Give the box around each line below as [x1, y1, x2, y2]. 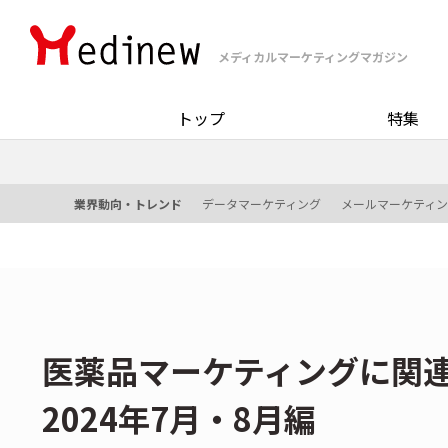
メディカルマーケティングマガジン [218, 48, 408, 65]
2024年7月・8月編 [42, 395, 316, 441]
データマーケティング [202, 194, 321, 212]
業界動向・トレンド [74, 194, 182, 212]
